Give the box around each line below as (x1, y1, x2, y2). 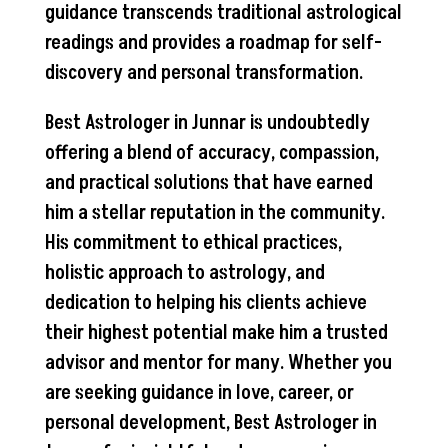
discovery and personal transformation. (44, 58, 363, 87)
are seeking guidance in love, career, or (44, 378, 354, 407)
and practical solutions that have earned (44, 168, 373, 197)
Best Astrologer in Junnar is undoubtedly (44, 108, 370, 137)
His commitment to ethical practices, (44, 228, 342, 257)
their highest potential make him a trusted (44, 318, 388, 347)
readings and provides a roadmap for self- (44, 28, 382, 57)
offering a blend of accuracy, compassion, (44, 138, 379, 167)
